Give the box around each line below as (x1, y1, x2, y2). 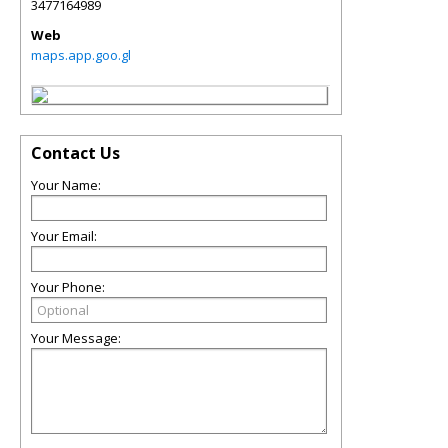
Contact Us (31, 142, 120, 164)
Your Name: (31, 176, 101, 194)
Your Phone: (31, 278, 105, 296)
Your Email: (31, 227, 97, 245)
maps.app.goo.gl (31, 46, 131, 64)
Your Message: (31, 329, 121, 347)
